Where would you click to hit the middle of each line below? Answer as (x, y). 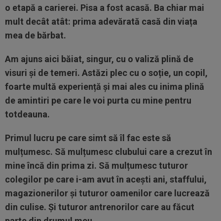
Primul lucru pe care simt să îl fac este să (88, 138)
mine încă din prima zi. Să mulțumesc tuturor (96, 166)
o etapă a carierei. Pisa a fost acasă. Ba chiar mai (105, 8)
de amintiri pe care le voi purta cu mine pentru (98, 100)
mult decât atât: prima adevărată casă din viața (101, 21)
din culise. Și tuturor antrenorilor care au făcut (100, 207)
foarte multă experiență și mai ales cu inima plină (105, 87)
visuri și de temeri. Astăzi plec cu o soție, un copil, (106, 73)
